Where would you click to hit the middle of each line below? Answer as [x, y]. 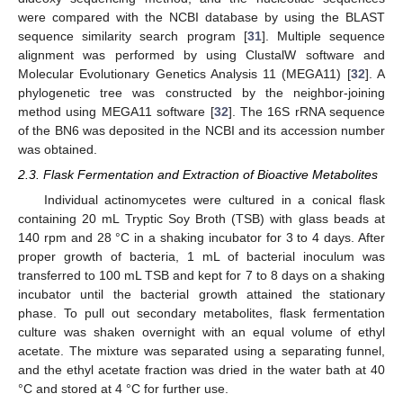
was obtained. [58, 149]
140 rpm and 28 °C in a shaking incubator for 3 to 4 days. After [201, 238]
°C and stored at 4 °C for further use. [123, 389]
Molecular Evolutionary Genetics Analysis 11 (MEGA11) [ [184, 73]
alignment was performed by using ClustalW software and [201, 54]
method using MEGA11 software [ [116, 111]
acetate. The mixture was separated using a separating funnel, [201, 351]
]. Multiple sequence [323, 36]
